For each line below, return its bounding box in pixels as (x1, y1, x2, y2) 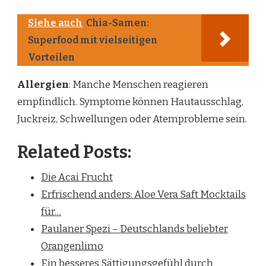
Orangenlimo (41, 240, 103, 253)
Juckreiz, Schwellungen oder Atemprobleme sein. (17, 113, 247, 126)
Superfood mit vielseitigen (28, 34, 157, 46)
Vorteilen (28, 52, 75, 64)
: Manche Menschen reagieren (69, 78, 208, 91)
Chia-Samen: (86, 17, 149, 29)
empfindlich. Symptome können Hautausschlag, (17, 96, 243, 109)
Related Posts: (17, 142, 131, 163)
